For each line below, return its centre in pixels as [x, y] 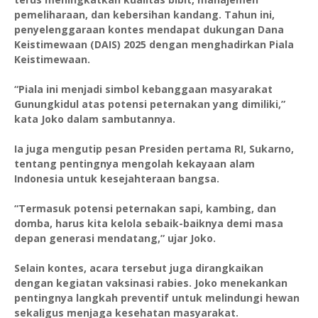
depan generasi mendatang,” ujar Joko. [115, 238]
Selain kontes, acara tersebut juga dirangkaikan [139, 268]
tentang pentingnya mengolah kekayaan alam [135, 164]
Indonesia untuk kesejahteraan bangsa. [118, 179]
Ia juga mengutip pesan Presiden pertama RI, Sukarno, [154, 149]
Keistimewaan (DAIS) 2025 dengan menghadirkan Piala [154, 45]
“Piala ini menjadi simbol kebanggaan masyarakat [143, 89]
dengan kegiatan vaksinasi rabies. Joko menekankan [151, 283]
